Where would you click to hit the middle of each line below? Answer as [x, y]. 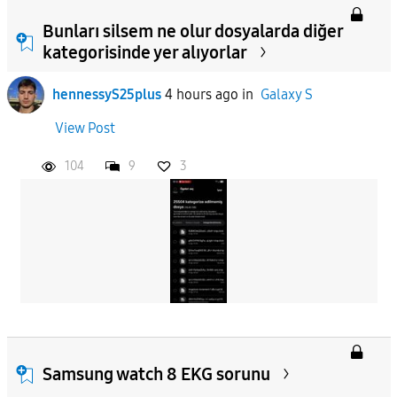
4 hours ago [201, 94]
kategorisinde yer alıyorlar [144, 52]
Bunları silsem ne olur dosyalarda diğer [192, 31]
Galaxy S [286, 94]
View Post [85, 128]
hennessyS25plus [106, 94]
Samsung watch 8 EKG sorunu [156, 374]
